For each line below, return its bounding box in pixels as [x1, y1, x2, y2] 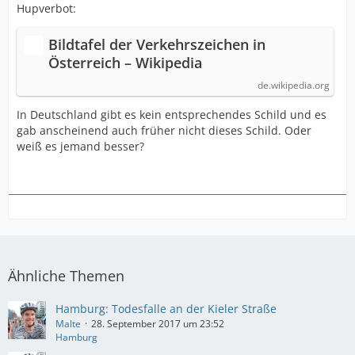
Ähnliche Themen [8, 266, 124, 285]
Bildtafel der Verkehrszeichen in [48, 35, 265, 54]
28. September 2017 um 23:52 [91, 317, 224, 330]
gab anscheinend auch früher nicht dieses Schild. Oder [17, 123, 311, 138]
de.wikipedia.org [258, 78, 330, 92]
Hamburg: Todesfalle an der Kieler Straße [55, 301, 277, 316]
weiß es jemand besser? [17, 139, 144, 154]
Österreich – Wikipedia [48, 53, 202, 72]
